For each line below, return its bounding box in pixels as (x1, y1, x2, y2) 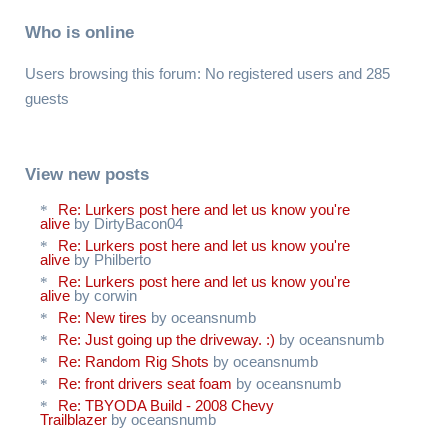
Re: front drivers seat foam (58, 374, 232, 392)
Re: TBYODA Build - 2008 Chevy (58, 396, 274, 414)
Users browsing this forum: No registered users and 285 (25, 64, 390, 82)
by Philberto (70, 250, 151, 268)
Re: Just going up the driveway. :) (58, 330, 275, 348)
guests (25, 89, 69, 107)
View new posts (25, 164, 149, 183)
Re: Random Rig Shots (58, 352, 209, 370)
